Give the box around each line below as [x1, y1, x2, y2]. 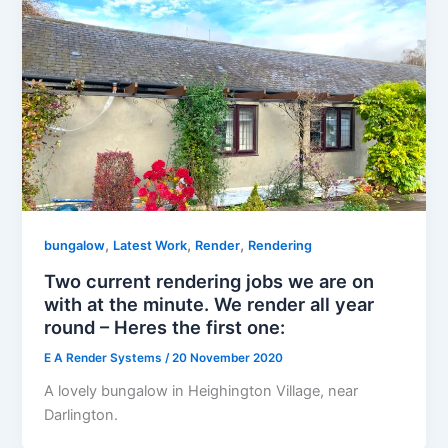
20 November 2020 [172, 350, 284, 365]
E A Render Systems [44, 350, 166, 365]
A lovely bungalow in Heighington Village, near [44, 381, 359, 400]
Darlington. [44, 405, 119, 424]
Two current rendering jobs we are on [44, 270, 375, 293]
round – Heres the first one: [44, 316, 286, 339]
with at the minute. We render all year [44, 293, 375, 316]
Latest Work [113, 238, 188, 254]
